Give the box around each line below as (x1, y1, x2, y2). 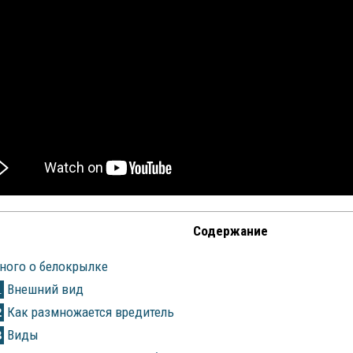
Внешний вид (3, 281, 84, 298)
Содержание (192, 223, 268, 239)
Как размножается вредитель (3, 304, 174, 321)
